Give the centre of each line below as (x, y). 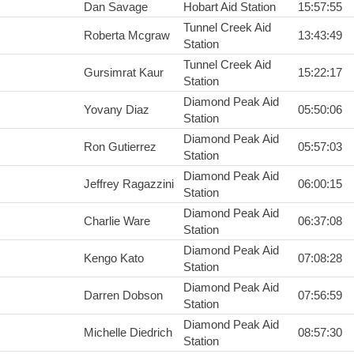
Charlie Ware (117, 221)
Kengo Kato (114, 258)
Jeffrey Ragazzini (129, 184)
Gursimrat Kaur (124, 73)
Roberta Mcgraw (127, 36)
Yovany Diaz (117, 110)
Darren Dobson (123, 296)
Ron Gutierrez (120, 147)
